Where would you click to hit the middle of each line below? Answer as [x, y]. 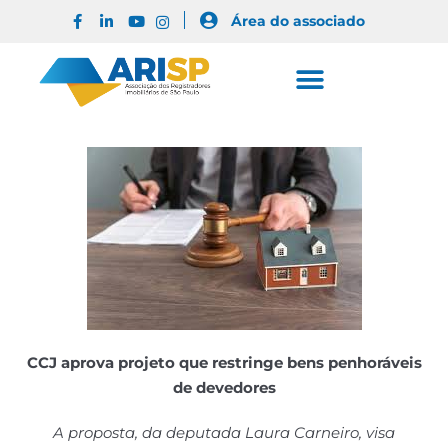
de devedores [224, 387]
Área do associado [297, 21]
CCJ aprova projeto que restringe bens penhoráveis [224, 362]
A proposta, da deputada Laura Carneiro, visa [224, 432]
